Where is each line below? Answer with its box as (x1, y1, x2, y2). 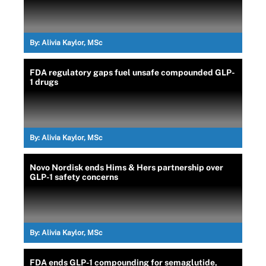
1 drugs (30, 77, 58, 87)
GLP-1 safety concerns (30, 172, 118, 182)
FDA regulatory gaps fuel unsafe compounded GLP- (30, 67, 235, 77)
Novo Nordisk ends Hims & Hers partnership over (30, 162, 223, 172)
